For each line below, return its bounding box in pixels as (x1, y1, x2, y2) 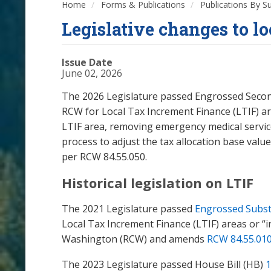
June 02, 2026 (62, 67, 122, 80)
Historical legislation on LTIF (62, 174, 253, 192)
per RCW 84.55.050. (62, 150, 147, 163)
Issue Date (62, 56, 113, 69)
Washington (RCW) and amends (62, 232, 207, 246)
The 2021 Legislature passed (62, 201, 195, 215)
